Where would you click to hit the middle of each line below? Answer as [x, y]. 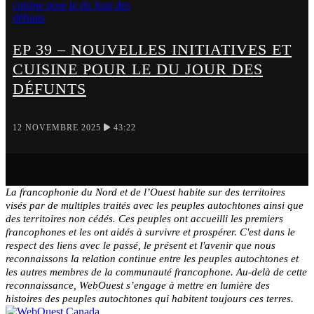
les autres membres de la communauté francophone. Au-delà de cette [156, 272]
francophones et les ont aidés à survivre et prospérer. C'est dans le [150, 232]
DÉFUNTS [49, 88]
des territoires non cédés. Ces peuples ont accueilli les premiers [144, 219]
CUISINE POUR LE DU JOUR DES [138, 69]
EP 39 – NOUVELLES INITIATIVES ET [152, 49]
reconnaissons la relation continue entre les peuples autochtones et [152, 259]
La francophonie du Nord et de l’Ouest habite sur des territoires [145, 192]
